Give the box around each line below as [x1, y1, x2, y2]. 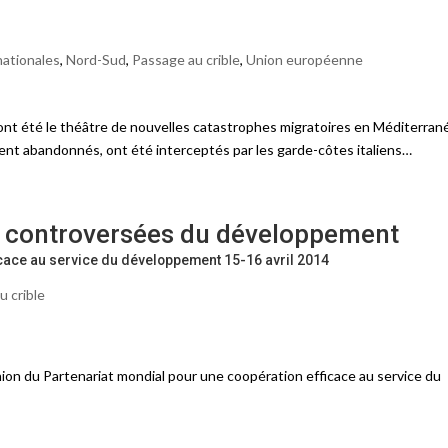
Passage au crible [132, 51, 240, 68]
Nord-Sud [66, 51, 126, 68]
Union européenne [246, 51, 363, 68]
